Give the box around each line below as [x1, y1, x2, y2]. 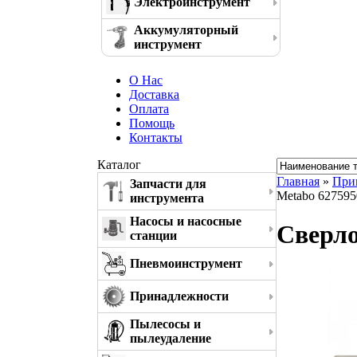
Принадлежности [130, 289, 229, 303]
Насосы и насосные [130, 214, 241, 228]
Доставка [129, 88, 179, 101]
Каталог [97, 158, 141, 171]
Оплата [129, 102, 169, 116]
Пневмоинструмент [130, 257, 242, 270]
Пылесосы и [130, 317, 201, 331]
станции [130, 229, 177, 242]
